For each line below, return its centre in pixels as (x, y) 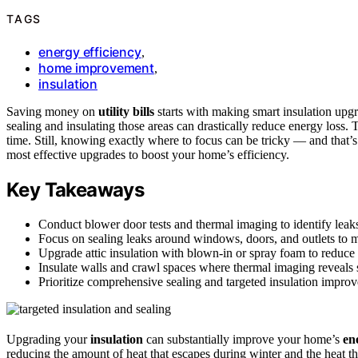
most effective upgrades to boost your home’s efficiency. (148, 155)
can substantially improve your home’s (243, 339)
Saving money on (52, 111)
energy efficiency (90, 52)
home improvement (96, 68)
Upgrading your (48, 339)
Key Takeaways (76, 189)
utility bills (126, 111)
